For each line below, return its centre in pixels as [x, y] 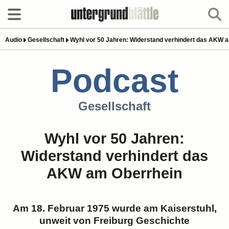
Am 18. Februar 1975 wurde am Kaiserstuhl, [114, 208]
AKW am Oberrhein [114, 173]
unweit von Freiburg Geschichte [114, 221]
